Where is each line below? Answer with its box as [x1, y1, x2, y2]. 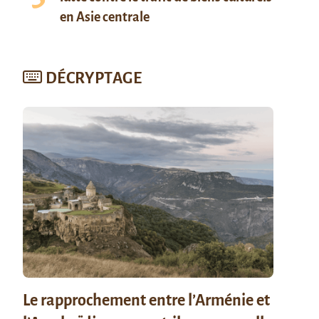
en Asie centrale [60, 10, 150, 24]
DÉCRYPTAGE [45, 70, 142, 87]
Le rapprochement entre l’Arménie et [23, 292, 270, 309]
